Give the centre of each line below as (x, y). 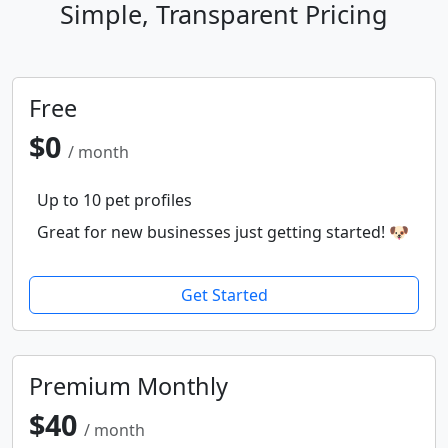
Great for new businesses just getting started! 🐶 (223, 232)
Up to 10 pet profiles (114, 200)
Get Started (224, 295)
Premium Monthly (128, 386)
